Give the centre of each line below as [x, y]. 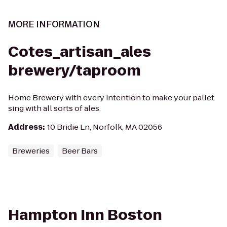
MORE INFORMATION [54, 24]
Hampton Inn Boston [85, 215]
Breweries [31, 151]
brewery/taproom [74, 71]
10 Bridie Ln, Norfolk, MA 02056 [105, 127]
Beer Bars [80, 151]
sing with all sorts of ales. [54, 108]
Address [25, 127]
